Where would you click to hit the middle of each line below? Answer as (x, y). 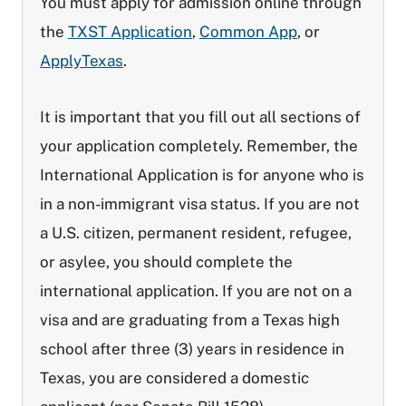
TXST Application (130, 32)
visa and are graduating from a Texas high (190, 320)
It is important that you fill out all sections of (200, 117)
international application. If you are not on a (196, 291)
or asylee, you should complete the (166, 262)
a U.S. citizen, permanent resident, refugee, (196, 233)
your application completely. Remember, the (199, 146)
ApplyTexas (82, 61)
